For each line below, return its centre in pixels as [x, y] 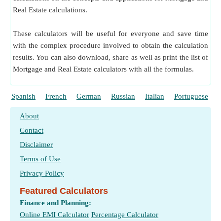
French [56, 96]
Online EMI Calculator [55, 215]
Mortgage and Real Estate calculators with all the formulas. [103, 69]
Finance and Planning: [55, 203]
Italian [155, 96]
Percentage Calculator [125, 215]
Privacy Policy [42, 173]
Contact [32, 130]
